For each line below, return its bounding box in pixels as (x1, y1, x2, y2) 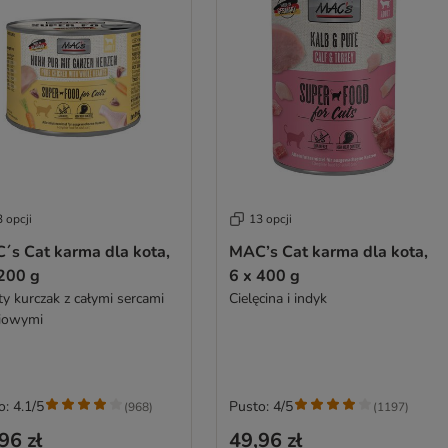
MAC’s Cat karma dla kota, (228, 241, 428, 263)
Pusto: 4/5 (228, 397, 293, 416)
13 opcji (248, 211, 292, 227)
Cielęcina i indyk (228, 289, 327, 308)
